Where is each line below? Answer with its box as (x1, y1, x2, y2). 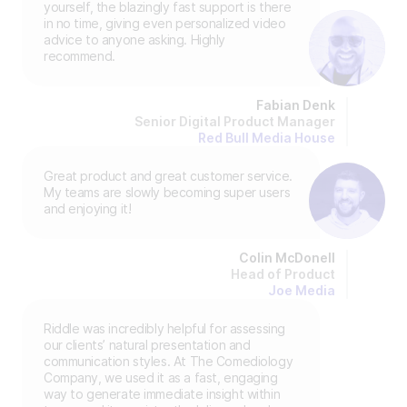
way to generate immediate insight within (44, 386, 281, 402)
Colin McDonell (239, 250, 335, 266)
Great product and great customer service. (44, 168, 293, 184)
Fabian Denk (256, 97, 335, 114)
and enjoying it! (44, 201, 132, 217)
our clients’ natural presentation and (44, 337, 251, 353)
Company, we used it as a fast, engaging (44, 370, 278, 386)
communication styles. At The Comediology (44, 353, 293, 370)
